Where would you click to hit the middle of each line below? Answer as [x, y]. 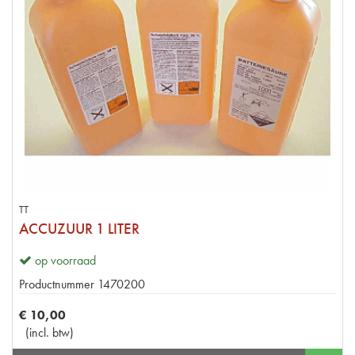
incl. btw [50, 332]
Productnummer [57, 284]
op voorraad [65, 260]
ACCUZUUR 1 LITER [79, 228]
